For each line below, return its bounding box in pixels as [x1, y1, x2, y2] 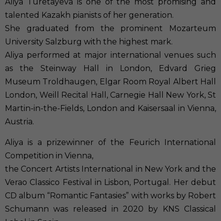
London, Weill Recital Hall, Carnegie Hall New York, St [5, 90, 216, 100]
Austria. [5, 117, 34, 127]
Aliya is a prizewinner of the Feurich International [5, 137, 216, 147]
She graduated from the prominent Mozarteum [5, 24, 216, 34]
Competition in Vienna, [5, 150, 93, 160]
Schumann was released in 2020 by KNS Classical [5, 204, 216, 214]
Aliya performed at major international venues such [5, 50, 216, 60]
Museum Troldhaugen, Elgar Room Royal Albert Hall [5, 77, 216, 87]
